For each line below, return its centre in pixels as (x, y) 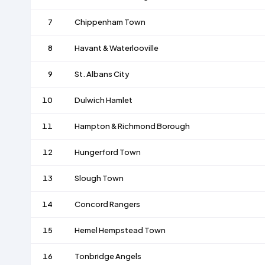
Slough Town (99, 178)
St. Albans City (102, 74)
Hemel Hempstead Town (120, 230)
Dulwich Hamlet (103, 100)
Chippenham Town (110, 22)
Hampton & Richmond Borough (132, 126)
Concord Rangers (107, 204)
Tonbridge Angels (108, 256)
